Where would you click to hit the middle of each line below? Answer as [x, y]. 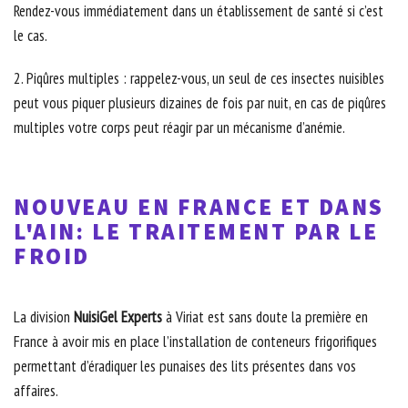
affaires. [36, 391]
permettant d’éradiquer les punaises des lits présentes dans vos [185, 367]
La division [44, 317]
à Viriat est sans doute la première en [265, 317]
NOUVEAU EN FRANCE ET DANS [199, 207]
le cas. [31, 36]
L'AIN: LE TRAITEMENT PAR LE [196, 232]
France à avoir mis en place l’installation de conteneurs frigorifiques [195, 342]
